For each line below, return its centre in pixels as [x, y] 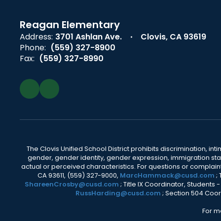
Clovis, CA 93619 [173, 37]
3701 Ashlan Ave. [89, 37]
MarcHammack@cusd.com [167, 175]
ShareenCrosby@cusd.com [72, 184]
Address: [36, 37]
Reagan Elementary [70, 25]
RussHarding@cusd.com [118, 193]
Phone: [33, 48]
